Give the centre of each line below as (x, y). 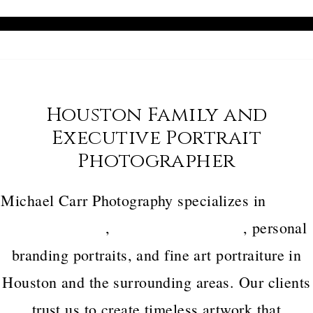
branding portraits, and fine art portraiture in (156, 255)
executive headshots (179, 227)
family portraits (56, 227)
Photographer (156, 161)
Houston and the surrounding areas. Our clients (156, 282)
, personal (275, 227)
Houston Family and (156, 115)
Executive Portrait (156, 138)
